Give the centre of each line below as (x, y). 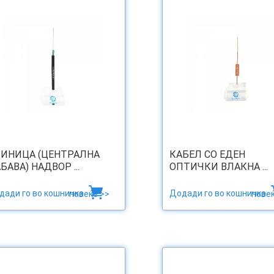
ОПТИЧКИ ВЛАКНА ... (218, 167)
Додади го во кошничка (218, 194)
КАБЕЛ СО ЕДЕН (207, 155)
